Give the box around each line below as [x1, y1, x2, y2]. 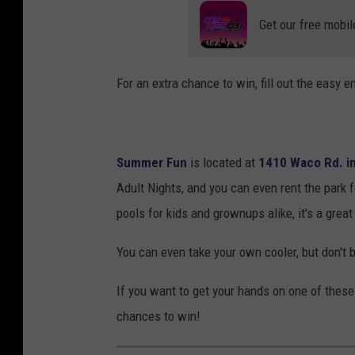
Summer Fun [116, 155, 187, 171]
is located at [187, 155, 258, 171]
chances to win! [116, 308, 200, 325]
